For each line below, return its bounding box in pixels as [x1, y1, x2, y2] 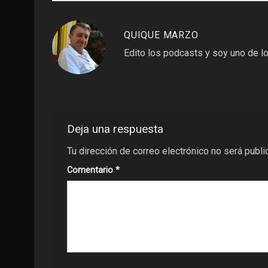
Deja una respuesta [67, 121, 166, 136]
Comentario [67, 165, 115, 176]
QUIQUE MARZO [124, 29, 199, 41]
